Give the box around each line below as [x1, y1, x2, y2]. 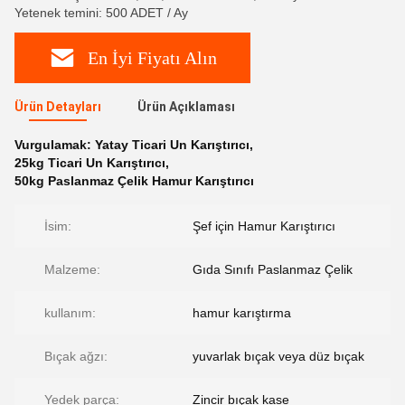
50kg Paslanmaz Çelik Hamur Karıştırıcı [14, 174, 254, 188]
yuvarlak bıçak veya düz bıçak [193, 349, 364, 363]
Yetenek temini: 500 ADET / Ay [14, 5, 188, 20]
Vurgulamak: [14, 137, 95, 152]
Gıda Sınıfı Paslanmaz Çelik [193, 262, 353, 277]
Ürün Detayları [14, 99, 101, 114]
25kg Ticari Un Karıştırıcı [14, 155, 165, 170]
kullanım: [44, 306, 96, 320]
